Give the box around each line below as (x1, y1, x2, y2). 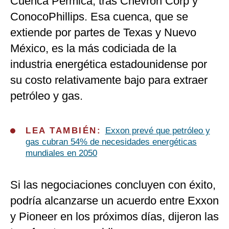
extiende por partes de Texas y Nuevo (10, 26, 196, 39)
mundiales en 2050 (26, 148, 97, 158)
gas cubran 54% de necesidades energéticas (26, 137, 197, 147)
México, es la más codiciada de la (10, 42, 176, 55)
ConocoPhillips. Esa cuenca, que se (10, 10, 188, 24)
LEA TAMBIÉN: (26, 126, 105, 136)
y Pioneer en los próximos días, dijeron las (10, 210, 219, 223)
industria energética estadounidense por (10, 58, 207, 71)
